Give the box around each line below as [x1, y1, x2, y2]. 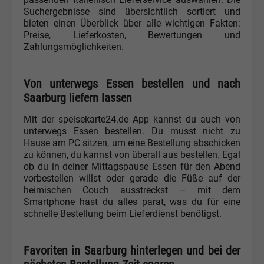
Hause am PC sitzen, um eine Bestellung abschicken [24, 137, 240, 148]
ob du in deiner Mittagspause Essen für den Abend [24, 161, 240, 172]
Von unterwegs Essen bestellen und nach [24, 77, 240, 91]
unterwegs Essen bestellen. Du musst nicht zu [24, 126, 240, 137]
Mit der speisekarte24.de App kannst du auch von [24, 114, 240, 125]
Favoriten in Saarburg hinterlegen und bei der [24, 243, 240, 258]
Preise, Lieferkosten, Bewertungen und [24, 29, 240, 41]
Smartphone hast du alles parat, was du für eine [24, 196, 240, 207]
